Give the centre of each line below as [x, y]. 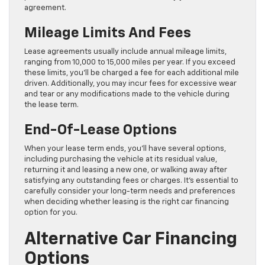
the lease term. [51, 105]
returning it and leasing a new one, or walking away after [126, 170]
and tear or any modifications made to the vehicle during [127, 94]
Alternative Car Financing [131, 240]
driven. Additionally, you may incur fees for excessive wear [130, 84]
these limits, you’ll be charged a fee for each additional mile [132, 73]
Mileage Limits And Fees [108, 33]
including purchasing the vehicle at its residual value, [121, 159]
